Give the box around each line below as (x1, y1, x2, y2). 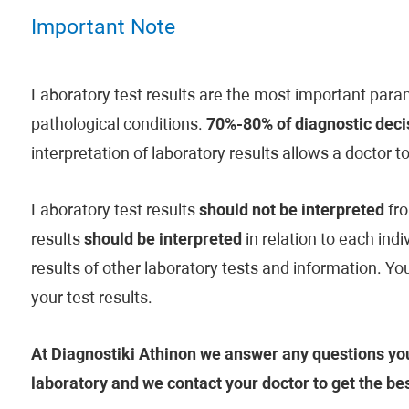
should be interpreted (83, 232, 242, 249)
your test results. (30, 290, 152, 308)
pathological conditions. (30, 117, 206, 134)
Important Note (30, 18, 175, 39)
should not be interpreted (198, 203, 384, 220)
